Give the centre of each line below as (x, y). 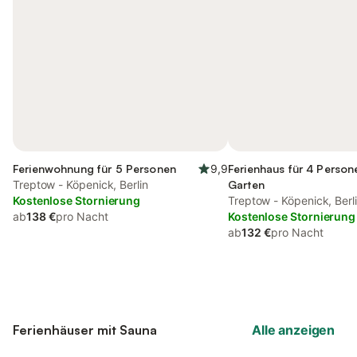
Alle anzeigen (293, 330)
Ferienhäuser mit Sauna (85, 330)
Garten (246, 184)
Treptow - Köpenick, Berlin (80, 184)
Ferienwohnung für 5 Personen (94, 169)
